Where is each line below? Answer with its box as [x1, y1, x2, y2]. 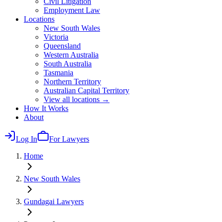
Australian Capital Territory [44, 86, 129, 95]
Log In [16, 135, 37, 143]
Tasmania [44, 68, 73, 77]
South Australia [44, 59, 92, 68]
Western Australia [44, 51, 99, 59]
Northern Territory [44, 77, 101, 86]
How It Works [24, 104, 68, 112]
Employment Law [44, 6, 100, 14]
